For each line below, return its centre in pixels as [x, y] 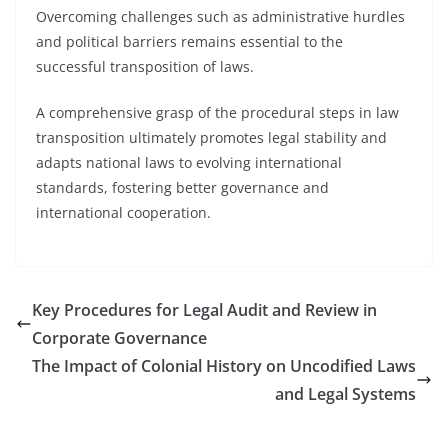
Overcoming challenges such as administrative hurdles [220, 16]
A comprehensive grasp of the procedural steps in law [217, 112]
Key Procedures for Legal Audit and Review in [204, 310]
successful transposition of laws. [145, 66]
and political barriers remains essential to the [189, 41]
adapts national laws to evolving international [189, 162]
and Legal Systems [345, 394]
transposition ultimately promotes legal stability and [211, 137]
